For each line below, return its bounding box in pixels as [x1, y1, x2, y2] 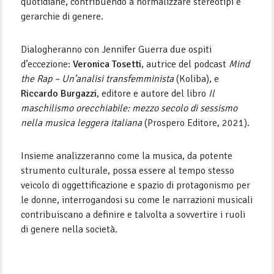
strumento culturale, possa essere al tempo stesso [21, 164, 235, 177]
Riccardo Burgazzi [21, 87, 97, 100]
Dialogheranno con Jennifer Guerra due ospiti [21, 43, 212, 56]
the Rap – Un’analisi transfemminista [21, 72, 174, 85]
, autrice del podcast [141, 57, 229, 70]
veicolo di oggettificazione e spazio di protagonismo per [21, 179, 251, 191]
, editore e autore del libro [97, 87, 209, 100]
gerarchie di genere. [21, 10, 104, 23]
